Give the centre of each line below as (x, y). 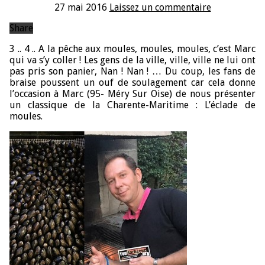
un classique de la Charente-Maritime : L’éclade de (132, 105)
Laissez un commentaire (160, 7)
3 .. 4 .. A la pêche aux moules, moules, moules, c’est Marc (132, 49)
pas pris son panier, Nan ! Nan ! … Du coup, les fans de (132, 71)
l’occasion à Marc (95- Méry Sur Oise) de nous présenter (132, 93)
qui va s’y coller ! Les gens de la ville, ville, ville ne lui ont (132, 60)
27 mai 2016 (80, 7)
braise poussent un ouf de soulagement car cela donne (132, 82)
